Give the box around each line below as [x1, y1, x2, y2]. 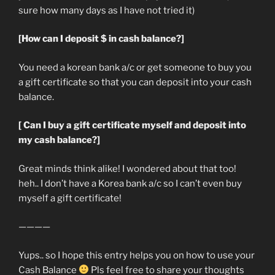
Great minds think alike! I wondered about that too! [18, 163, 236, 174]
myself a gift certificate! [18, 192, 122, 204]
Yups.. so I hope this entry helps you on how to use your [18, 249, 255, 261]
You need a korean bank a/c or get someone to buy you [18, 61, 252, 73]
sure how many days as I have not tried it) [18, 4, 195, 16]
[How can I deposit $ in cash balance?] [18, 33, 184, 45]
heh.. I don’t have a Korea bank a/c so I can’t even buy [18, 177, 242, 189]
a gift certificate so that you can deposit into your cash [18, 76, 252, 88]
